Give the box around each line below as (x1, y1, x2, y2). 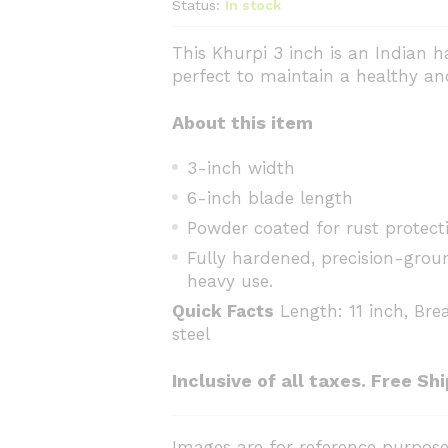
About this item (172, 112, 314, 134)
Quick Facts (172, 301, 275, 322)
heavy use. (187, 271, 274, 292)
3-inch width (187, 158, 296, 179)
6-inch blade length (187, 188, 354, 209)
